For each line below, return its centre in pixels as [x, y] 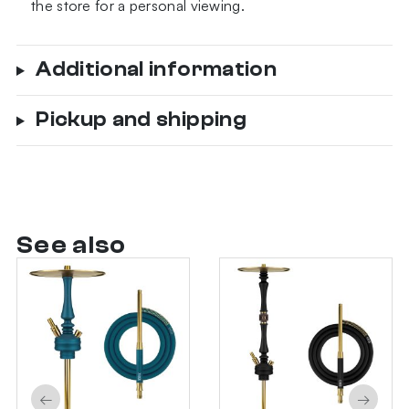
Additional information [156, 69]
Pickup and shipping [141, 120]
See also [72, 246]
